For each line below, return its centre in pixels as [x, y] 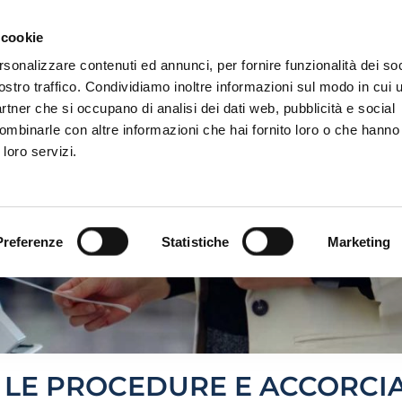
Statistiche [196, 241]
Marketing [359, 241]
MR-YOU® [262, 138]
